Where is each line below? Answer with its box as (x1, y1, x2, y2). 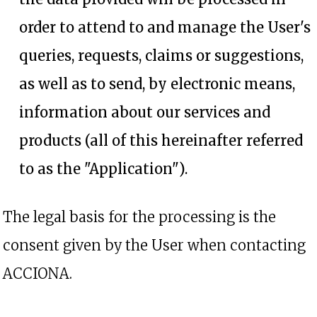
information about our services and (19, 103, 270, 121)
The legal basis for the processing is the (3, 208, 276, 226)
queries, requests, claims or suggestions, (19, 47, 304, 64)
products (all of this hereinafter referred (19, 132, 303, 149)
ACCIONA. (3, 265, 72, 282)
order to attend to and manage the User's (19, 18, 311, 36)
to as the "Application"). (19, 160, 188, 178)
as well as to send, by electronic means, (19, 75, 295, 93)
